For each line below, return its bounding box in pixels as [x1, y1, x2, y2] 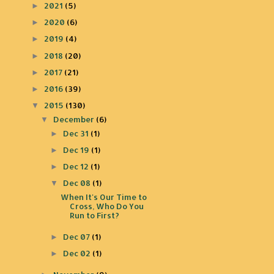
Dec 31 [62, 128, 91, 138]
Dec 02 [62, 248, 92, 259]
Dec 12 [62, 161, 91, 172]
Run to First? [69, 210, 119, 220]
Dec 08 [62, 178, 92, 188]
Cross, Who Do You [69, 201, 144, 211]
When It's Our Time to [60, 192, 147, 202]
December [53, 114, 97, 124]
